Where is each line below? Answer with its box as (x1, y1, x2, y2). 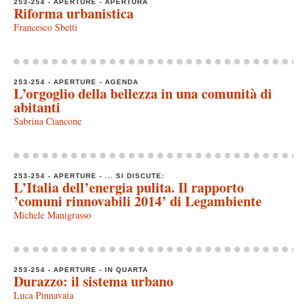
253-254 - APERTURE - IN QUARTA (14, 265, 148, 273)
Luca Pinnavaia (14, 288, 73, 302)
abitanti (14, 97, 60, 117)
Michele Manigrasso (14, 208, 91, 221)
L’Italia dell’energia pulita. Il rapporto (14, 177, 244, 197)
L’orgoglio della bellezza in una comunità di (14, 83, 272, 103)
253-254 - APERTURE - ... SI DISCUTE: (14, 171, 164, 180)
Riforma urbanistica (14, 3, 134, 23)
